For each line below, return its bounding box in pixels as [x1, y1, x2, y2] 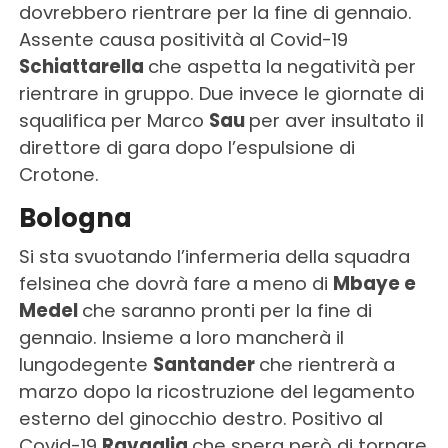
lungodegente [18, 352, 153, 378]
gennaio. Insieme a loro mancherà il [18, 325, 344, 351]
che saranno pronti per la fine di [81, 298, 372, 324]
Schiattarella [18, 54, 148, 80]
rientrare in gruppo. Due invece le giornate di [18, 81, 424, 107]
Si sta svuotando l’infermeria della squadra [18, 244, 410, 270]
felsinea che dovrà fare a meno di [18, 271, 333, 297]
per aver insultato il [248, 108, 424, 134]
